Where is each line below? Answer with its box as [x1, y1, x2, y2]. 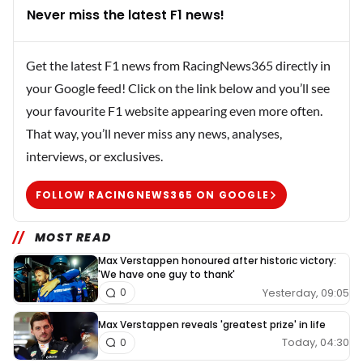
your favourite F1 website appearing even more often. [26, 103, 322, 119]
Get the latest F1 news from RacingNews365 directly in [26, 58, 331, 74]
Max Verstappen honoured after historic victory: [98, 254, 336, 268]
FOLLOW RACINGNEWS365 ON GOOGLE [36, 187, 269, 202]
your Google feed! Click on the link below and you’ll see [26, 80, 330, 96]
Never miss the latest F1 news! [27, 6, 224, 25]
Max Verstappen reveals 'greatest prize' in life [98, 317, 326, 331]
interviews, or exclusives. [26, 148, 163, 164]
